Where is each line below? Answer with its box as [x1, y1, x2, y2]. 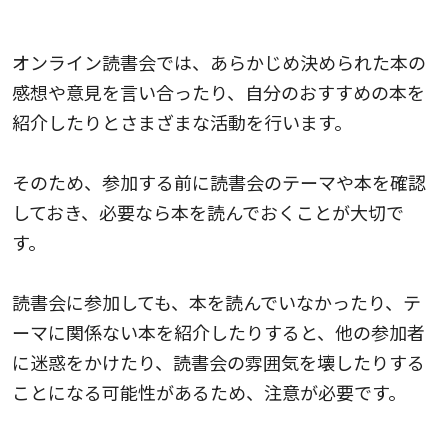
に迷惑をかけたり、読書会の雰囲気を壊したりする [12, 349, 425, 376]
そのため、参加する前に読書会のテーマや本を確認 [12, 169, 426, 196]
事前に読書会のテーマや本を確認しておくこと [12, 3, 388, 30]
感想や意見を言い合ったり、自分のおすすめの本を [12, 79, 425, 106]
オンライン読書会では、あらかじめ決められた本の [12, 49, 426, 76]
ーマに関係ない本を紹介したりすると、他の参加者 [12, 319, 425, 346]
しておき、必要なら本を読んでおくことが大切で [12, 199, 404, 226]
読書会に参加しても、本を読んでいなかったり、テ [12, 289, 421, 316]
